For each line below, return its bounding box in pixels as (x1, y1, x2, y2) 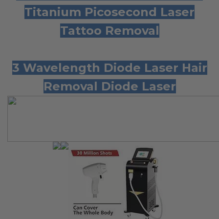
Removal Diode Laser (43, 79, 176, 93)
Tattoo (60, 23, 105, 38)
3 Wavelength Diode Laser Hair (12, 60, 207, 75)
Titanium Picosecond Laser (24, 4, 195, 19)
